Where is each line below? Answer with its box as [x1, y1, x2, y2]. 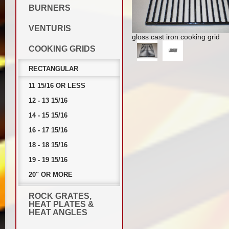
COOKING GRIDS [29, 44, 96, 53]
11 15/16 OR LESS [29, 82, 85, 89]
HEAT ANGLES [29, 208, 87, 217]
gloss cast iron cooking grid [132, 33, 220, 41]
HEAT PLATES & [29, 200, 94, 209]
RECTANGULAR [29, 65, 78, 73]
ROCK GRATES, [29, 192, 91, 200]
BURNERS [29, 4, 71, 12]
